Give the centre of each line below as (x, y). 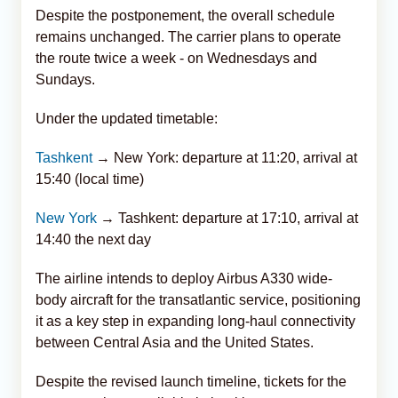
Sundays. (65, 79)
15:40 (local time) (90, 179)
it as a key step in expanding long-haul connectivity (195, 321)
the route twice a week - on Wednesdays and (176, 58)
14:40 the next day (93, 239)
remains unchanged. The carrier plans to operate (188, 36)
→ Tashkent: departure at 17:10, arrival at (227, 218)
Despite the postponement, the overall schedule (185, 15)
